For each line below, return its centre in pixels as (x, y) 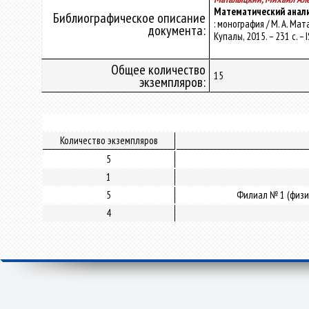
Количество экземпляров (109, 140)
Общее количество (158, 70)
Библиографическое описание (129, 18)
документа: (177, 30)
